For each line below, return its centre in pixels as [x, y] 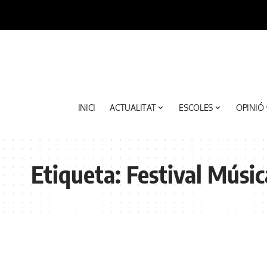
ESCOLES [196, 107]
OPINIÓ [250, 107]
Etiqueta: [79, 174]
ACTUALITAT [133, 107]
